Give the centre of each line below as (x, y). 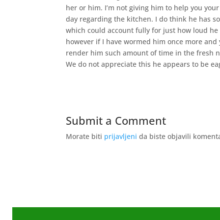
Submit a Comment (116, 120)
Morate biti (85, 136)
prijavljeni (121, 136)
